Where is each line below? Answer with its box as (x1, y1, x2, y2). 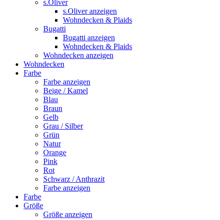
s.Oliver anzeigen (63, 7, 117, 15)
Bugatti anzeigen (63, 33, 115, 42)
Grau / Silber (43, 122, 83, 130)
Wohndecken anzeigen (43, 51, 113, 59)
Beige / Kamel (43, 86, 88, 95)
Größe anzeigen (43, 210, 92, 219)
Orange (43, 148, 66, 157)
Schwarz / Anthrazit (43, 175, 105, 183)
